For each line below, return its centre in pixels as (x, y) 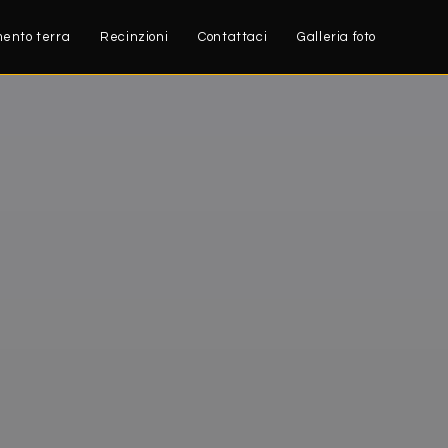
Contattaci (233, 37)
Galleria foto (336, 37)
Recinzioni (134, 37)
